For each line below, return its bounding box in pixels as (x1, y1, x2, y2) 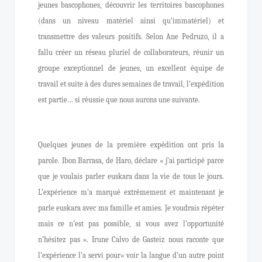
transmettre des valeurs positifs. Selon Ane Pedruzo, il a (38, 32, 224, 41)
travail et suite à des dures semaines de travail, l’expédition (38, 80, 224, 88)
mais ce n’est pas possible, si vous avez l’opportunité (38, 219, 224, 228)
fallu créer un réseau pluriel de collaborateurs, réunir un (38, 48, 224, 57)
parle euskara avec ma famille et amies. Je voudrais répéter (38, 204, 224, 212)
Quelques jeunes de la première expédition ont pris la (38, 140, 224, 149)
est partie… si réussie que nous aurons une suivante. (38, 95, 200, 104)
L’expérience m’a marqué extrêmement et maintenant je (38, 188, 224, 196)
